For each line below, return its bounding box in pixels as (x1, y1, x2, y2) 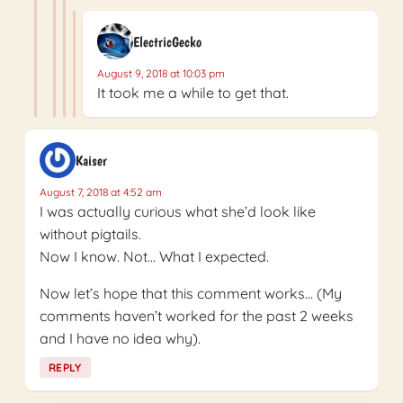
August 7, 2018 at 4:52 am (40, 185, 162, 200)
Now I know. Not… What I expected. (40, 247, 269, 266)
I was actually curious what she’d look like (40, 202, 316, 221)
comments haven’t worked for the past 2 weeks (40, 307, 354, 326)
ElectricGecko (133, 32, 201, 50)
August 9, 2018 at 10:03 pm (97, 67, 225, 81)
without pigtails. (40, 225, 141, 244)
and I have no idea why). (40, 329, 201, 348)
